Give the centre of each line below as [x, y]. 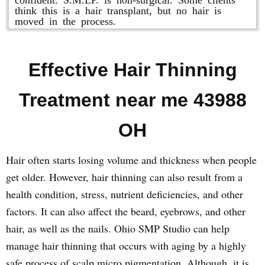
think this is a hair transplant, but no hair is [118, 9]
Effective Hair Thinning [132, 70]
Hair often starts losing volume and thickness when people [131, 160]
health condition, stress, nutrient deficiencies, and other [125, 194]
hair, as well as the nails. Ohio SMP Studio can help [118, 228]
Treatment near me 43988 [132, 100]
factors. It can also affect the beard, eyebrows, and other [126, 211]
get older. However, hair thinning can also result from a [124, 177]
